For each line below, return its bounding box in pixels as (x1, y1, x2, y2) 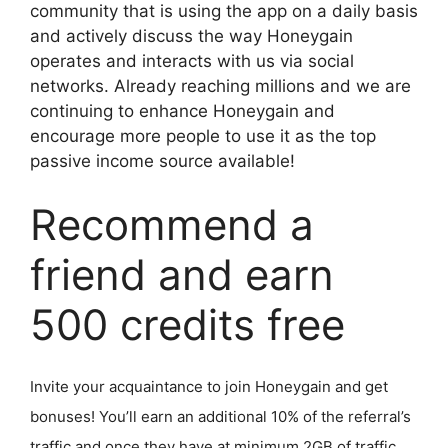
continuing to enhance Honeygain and (30, 101, 335, 122)
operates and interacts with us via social (30, 51, 354, 72)
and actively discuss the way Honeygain (30, 26, 353, 47)
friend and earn (30, 248, 334, 300)
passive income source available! (30, 151, 295, 172)
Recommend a (30, 198, 314, 250)
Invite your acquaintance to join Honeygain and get (30, 376, 388, 396)
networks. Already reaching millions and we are (30, 76, 411, 97)
